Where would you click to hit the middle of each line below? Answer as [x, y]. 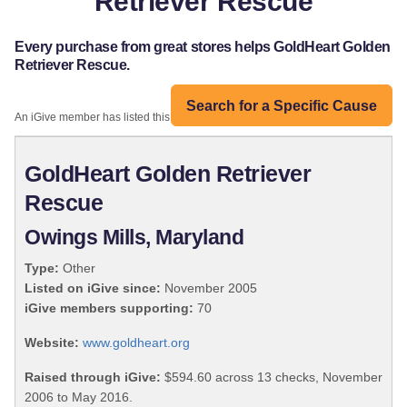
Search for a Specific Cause [282, 105]
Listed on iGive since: [93, 288]
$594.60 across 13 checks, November [272, 377]
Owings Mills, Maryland [134, 238]
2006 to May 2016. [79, 397]
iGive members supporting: [109, 308]
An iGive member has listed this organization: [126, 118]
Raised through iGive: [93, 377]
